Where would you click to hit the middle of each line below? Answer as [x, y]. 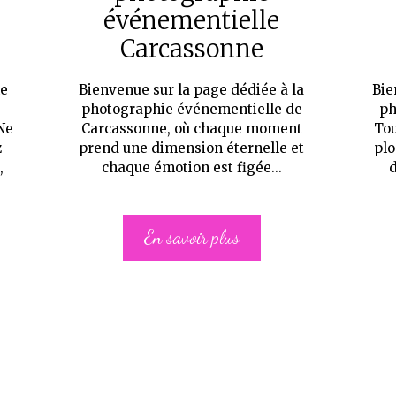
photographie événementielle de [191, 109]
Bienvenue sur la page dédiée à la [191, 90]
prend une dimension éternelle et [191, 148]
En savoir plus [191, 238]
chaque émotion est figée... [191, 168]
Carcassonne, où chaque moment [191, 129]
